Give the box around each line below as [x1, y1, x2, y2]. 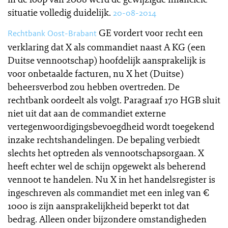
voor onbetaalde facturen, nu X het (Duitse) [8, 67, 184, 79]
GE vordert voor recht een [99, 26, 203, 39]
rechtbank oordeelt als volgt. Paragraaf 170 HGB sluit [8, 94, 220, 106]
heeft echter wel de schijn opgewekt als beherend [8, 160, 206, 172]
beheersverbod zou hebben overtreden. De [8, 80, 180, 93]
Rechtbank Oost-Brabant [8, 28, 97, 39]
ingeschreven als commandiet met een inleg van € [8, 186, 209, 198]
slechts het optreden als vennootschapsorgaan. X [8, 147, 204, 159]
